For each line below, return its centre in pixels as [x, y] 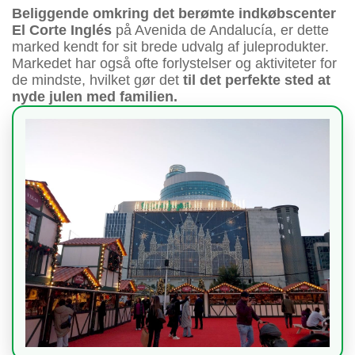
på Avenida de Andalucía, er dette [220, 31]
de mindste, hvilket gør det [95, 80]
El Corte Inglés [62, 31]
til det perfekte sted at [255, 80]
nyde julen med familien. [95, 97]
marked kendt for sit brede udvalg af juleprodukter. [170, 47]
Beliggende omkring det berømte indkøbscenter [174, 14]
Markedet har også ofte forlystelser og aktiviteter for [174, 64]
